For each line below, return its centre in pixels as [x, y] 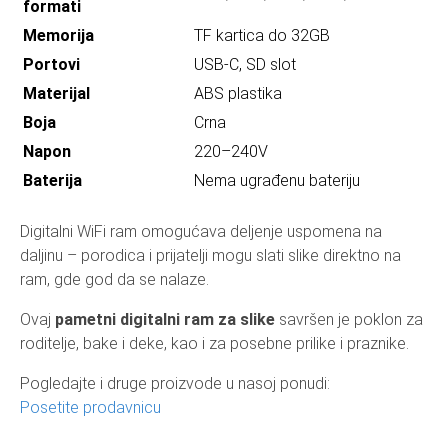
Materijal [56, 93]
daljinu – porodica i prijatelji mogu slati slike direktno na [210, 255]
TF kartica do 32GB [262, 35]
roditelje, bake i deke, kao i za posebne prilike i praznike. [214, 343]
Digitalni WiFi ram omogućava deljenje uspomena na [201, 231]
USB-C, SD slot [245, 64]
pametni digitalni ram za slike [165, 319]
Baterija [52, 180]
